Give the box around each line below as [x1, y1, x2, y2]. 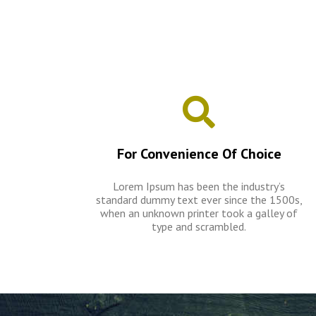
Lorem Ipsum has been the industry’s [113, 179, 285, 193]
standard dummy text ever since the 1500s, [95, 193, 303, 207]
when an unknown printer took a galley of [100, 206, 298, 220]
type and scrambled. [152, 219, 246, 233]
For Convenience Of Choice [116, 145, 281, 163]
